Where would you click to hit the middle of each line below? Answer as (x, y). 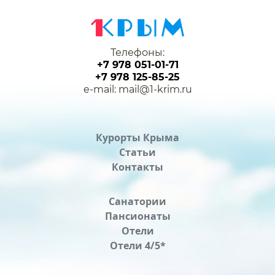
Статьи (137, 153)
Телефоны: (137, 53)
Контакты (137, 167)
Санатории (137, 202)
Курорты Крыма (137, 138)
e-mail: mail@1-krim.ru (137, 90)
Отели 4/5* (137, 246)
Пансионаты (137, 216)
